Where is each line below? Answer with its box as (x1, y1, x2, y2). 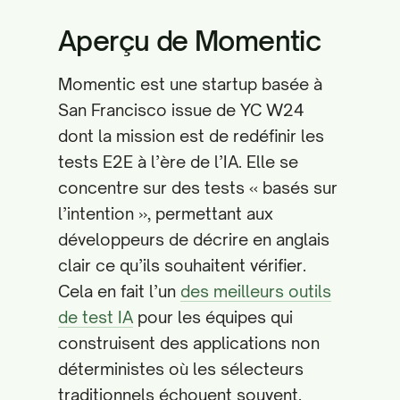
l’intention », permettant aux (58, 204, 273, 223)
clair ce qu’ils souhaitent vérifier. (58, 255, 306, 275)
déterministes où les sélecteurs (58, 359, 304, 379)
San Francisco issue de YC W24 (58, 100, 304, 120)
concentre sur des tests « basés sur (58, 178, 337, 197)
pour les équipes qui (133, 307, 293, 327)
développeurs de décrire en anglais (58, 229, 329, 249)
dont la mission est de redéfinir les (58, 126, 324, 146)
